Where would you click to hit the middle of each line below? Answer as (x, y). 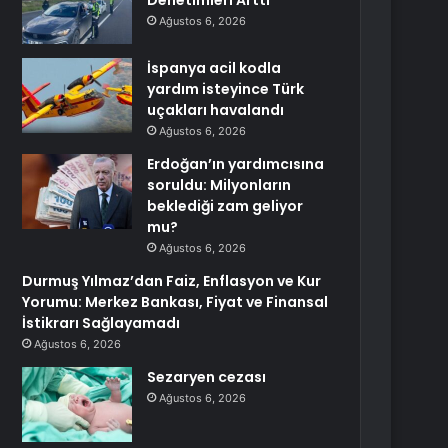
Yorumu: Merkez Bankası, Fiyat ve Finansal (175, 302)
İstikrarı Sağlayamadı (101, 323)
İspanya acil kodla (214, 68)
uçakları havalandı (216, 110)
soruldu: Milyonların (219, 185)
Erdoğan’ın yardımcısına (236, 164)
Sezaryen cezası (207, 377)
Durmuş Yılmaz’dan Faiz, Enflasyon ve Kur (172, 281)
